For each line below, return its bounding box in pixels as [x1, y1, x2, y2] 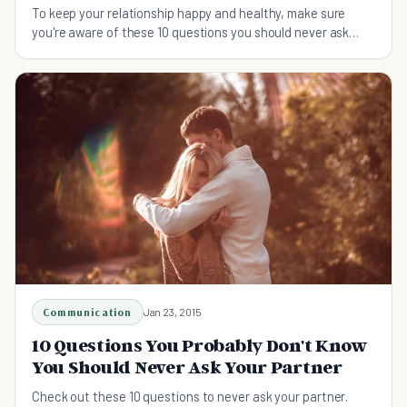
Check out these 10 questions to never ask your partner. [32, 387, 349, 404]
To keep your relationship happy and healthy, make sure [32, 4, 346, 21]
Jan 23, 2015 [143, 304, 202, 318]
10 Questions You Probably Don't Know [32, 333, 368, 356]
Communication [43, 304, 133, 319]
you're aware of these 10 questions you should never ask [32, 23, 350, 40]
